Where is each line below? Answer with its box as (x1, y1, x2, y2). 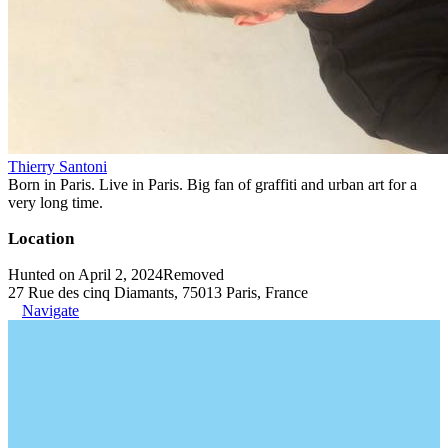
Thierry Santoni (8, 157, 107, 175)
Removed (163, 265, 224, 283)
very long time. (8, 193, 103, 211)
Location (8, 228, 74, 248)
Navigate (22, 301, 79, 319)
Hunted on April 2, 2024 (8, 265, 163, 283)
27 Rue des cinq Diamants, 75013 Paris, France (8, 283, 308, 301)
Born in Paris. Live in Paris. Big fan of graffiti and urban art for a (8, 175, 417, 193)
